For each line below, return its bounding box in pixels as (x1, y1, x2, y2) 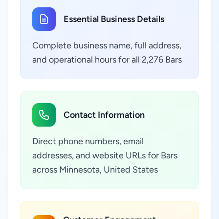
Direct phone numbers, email (32, 136, 144, 147)
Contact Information (64, 109, 145, 120)
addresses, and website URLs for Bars (32, 150, 177, 161)
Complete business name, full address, (32, 40, 181, 51)
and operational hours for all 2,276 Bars (32, 54, 182, 65)
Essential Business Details (64, 14, 164, 24)
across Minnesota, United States (32, 164, 158, 175)
